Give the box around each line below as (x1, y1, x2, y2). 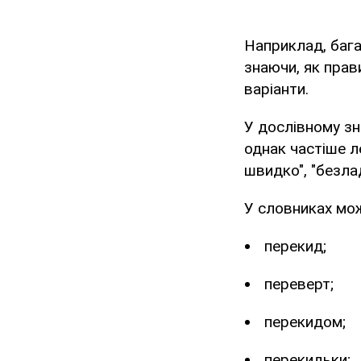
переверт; (264, 275, 334, 294)
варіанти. (244, 80, 309, 99)
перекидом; (264, 313, 346, 332)
